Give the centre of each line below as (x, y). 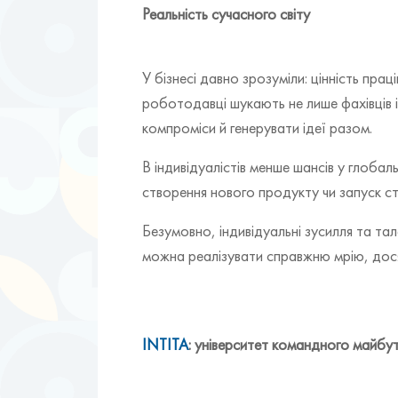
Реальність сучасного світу (226, 13)
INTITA (165, 344)
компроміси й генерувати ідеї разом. (257, 127)
